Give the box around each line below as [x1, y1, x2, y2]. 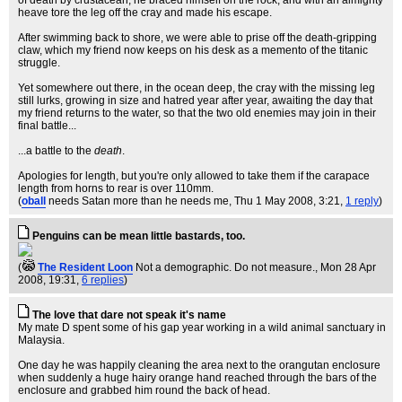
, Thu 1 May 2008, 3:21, [229, 195, 345, 207]
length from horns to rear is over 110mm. [18, 182, 214, 195]
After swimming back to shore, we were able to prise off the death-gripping [18, 31, 377, 44]
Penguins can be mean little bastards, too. [32, 230, 245, 242]
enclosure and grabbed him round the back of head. [18, 384, 270, 397]
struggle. [18, 57, 60, 69]
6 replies [82, 274, 124, 286]
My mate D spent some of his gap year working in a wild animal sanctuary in [18, 321, 386, 334]
